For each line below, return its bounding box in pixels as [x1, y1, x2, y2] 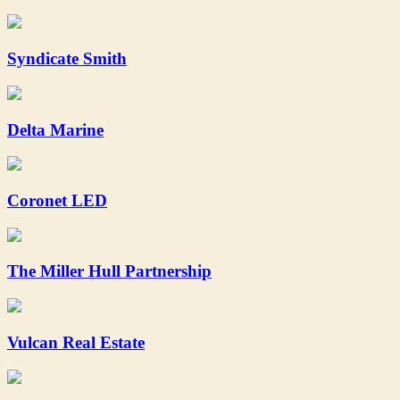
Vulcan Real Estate [7, 332, 145, 352]
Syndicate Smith [7, 49, 127, 69]
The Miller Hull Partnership [7, 262, 212, 281]
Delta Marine [7, 120, 104, 139]
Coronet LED [7, 191, 107, 210]
